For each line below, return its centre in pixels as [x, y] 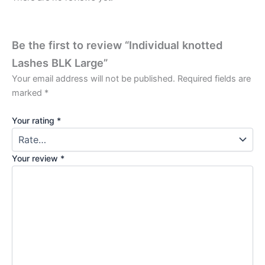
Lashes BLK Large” [60, 62]
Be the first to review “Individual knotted [117, 45]
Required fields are [214, 78]
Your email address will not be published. [93, 78]
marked [28, 93]
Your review [36, 158]
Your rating [34, 120]
